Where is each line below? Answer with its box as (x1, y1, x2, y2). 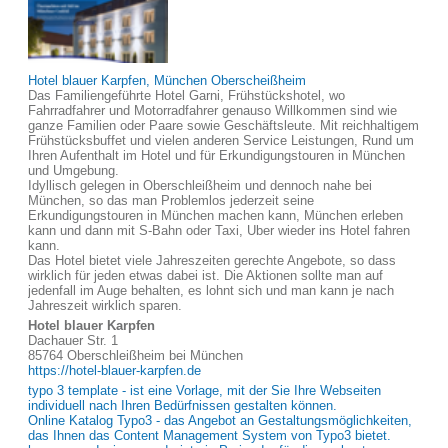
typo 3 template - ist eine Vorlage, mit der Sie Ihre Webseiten (28, 383, 381, 398)
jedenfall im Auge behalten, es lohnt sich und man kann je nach (28, 283, 394, 298)
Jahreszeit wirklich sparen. (28, 298, 182, 313)
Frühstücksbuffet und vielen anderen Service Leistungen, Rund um (28, 133, 414, 148)
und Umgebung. (28, 163, 119, 178)
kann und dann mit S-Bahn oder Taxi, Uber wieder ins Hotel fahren (28, 223, 410, 238)
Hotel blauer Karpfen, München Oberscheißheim (28, 73, 306, 88)
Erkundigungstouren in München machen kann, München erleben (28, 208, 403, 223)
